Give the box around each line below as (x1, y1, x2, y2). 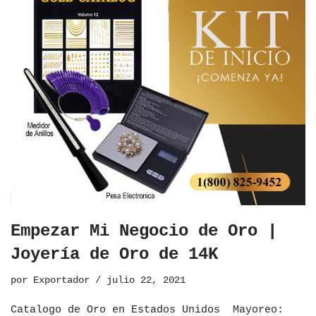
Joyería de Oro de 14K (11, 244, 218, 264)
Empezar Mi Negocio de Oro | (11, 221, 277, 241)
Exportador (33, 274, 90, 286)
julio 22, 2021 (107, 274, 186, 286)
